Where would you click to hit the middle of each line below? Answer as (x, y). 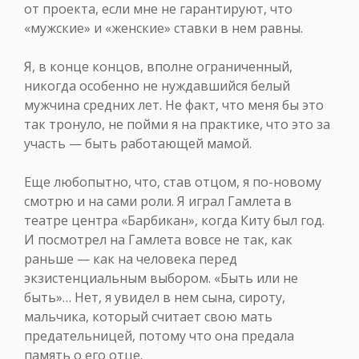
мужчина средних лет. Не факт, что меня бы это (174, 105)
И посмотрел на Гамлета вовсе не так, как (158, 240)
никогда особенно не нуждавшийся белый (157, 86)
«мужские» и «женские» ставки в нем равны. (163, 28)
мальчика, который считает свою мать (148, 317)
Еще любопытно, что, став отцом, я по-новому (173, 182)
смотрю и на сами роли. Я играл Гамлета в (158, 202)
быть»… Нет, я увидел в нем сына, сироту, (155, 298)
